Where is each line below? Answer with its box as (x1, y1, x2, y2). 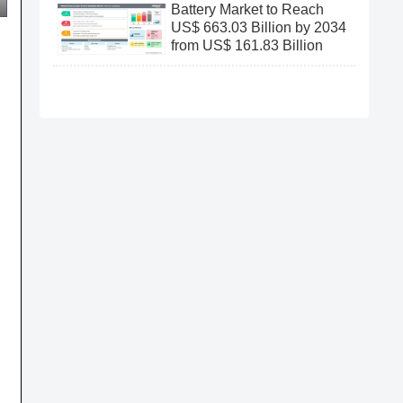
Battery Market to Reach (171, 2, 324, 18)
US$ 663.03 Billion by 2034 (171, 20, 346, 36)
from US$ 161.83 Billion (171, 38, 323, 54)
